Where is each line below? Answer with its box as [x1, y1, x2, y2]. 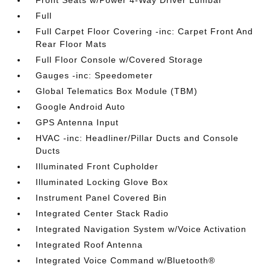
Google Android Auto [36, 102, 126, 111]
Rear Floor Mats [36, 39, 107, 49]
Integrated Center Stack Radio [36, 209, 169, 218]
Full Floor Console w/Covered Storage [36, 55, 204, 64]
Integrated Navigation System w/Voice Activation [36, 224, 247, 234]
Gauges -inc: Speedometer [36, 71, 154, 80]
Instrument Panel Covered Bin [36, 193, 168, 202]
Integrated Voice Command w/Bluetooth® [36, 256, 216, 265]
